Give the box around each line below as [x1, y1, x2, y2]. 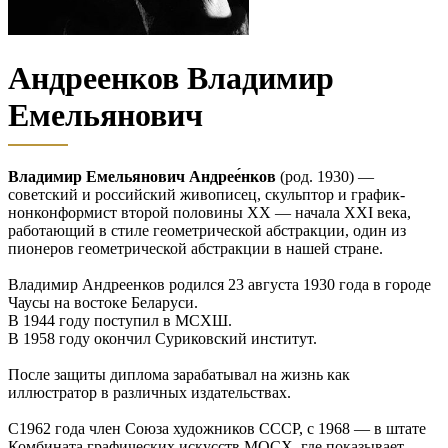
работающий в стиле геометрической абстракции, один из [8, 221, 406, 239]
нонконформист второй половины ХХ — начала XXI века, [8, 203, 411, 221]
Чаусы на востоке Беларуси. [8, 293, 198, 311]
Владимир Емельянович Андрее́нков [8, 167, 276, 185]
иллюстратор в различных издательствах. [8, 383, 291, 401]
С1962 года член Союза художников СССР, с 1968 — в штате [8, 419, 426, 437]
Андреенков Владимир [8, 60, 334, 97]
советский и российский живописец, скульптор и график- [8, 185, 405, 203]
